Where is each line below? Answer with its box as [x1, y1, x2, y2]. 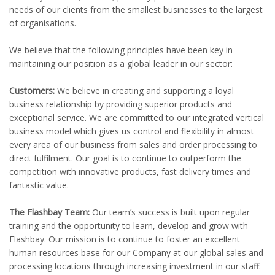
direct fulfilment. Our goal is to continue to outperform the [9, 152, 241, 164]
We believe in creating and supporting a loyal [55, 85, 234, 96]
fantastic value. [9, 179, 69, 191]
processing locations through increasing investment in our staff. [9, 260, 261, 272]
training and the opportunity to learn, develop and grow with [9, 220, 248, 231]
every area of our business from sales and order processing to [9, 139, 257, 150]
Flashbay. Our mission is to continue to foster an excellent [9, 233, 240, 245]
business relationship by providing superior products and [9, 98, 232, 110]
